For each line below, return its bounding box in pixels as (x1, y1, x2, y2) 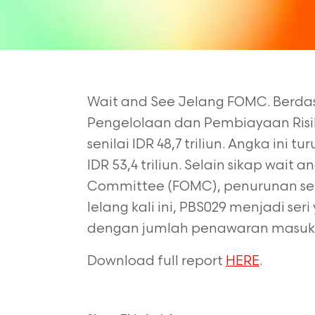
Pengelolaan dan (87, 115, 204, 131)
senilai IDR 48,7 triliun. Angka (87, 136, 273, 153)
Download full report (87, 253, 226, 269)
